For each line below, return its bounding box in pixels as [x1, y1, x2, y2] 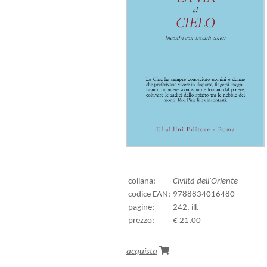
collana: [128, 176, 156, 186]
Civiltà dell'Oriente [172, 176, 238, 186]
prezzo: [128, 216, 154, 225]
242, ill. [172, 203, 199, 212]
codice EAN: [128, 190, 170, 199]
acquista [126, 247, 157, 256]
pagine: [128, 203, 154, 212]
